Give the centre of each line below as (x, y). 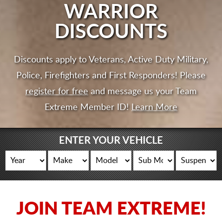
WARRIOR (111, 12)
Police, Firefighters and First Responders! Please (111, 76)
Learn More (154, 107)
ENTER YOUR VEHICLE (111, 140)
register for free (57, 91)
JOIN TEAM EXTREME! (111, 209)
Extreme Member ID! (88, 107)
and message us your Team (142, 91)
